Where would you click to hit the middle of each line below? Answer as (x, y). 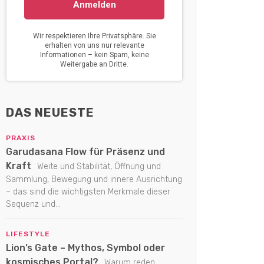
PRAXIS (21, 138)
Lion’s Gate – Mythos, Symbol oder (85, 248)
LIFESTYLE (28, 234)
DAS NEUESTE (50, 113)
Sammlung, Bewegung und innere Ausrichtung (94, 180)
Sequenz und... (33, 204)
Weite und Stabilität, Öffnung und (98, 167)
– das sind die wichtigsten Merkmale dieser (88, 192)
